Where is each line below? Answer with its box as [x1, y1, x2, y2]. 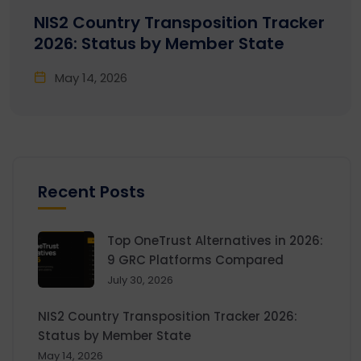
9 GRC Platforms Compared [107, 251, 284, 268]
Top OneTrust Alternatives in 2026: [107, 231, 323, 249]
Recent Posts [38, 180, 145, 203]
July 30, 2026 [107, 272, 173, 288]
